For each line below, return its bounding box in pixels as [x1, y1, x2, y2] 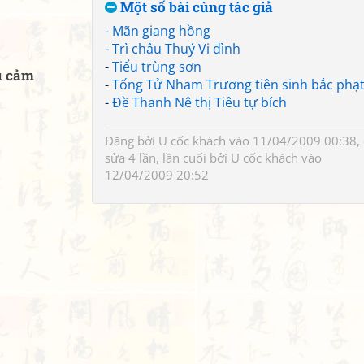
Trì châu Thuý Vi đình [112, 40, 240, 58]
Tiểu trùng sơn [112, 58, 201, 76]
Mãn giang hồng [112, 22, 210, 40]
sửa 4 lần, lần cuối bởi [105, 149, 231, 166]
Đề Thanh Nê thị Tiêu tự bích [112, 93, 287, 111]
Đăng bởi [105, 132, 158, 149]
